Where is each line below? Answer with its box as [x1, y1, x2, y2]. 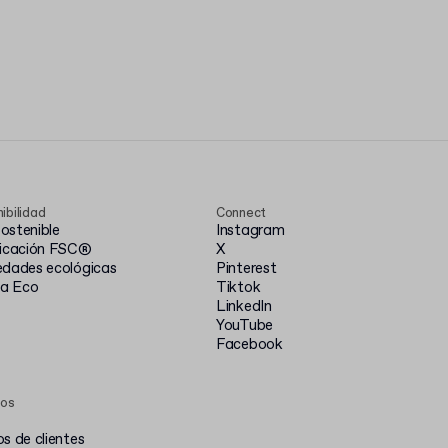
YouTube [216, 316, 273, 336]
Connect [216, 205, 267, 222]
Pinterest [216, 259, 277, 279]
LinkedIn [216, 297, 272, 317]
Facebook [216, 335, 283, 355]
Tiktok [216, 278, 261, 298]
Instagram [216, 221, 285, 241]
